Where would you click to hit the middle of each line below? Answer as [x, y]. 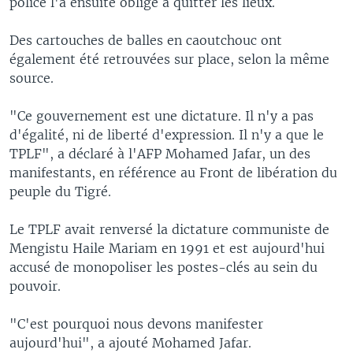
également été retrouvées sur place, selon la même [169, 59]
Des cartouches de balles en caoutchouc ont [146, 40]
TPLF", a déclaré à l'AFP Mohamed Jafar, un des [160, 153]
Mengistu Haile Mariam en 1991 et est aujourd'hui [167, 248]
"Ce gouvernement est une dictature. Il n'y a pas [162, 115]
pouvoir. [35, 286]
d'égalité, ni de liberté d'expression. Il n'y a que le [167, 134]
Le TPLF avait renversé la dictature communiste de [169, 229]
